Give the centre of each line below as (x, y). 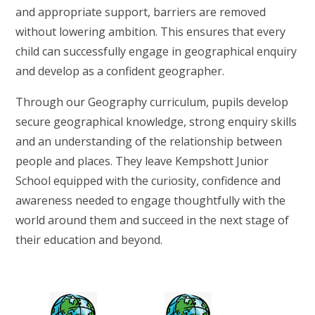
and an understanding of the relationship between (149, 141)
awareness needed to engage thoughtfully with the (151, 200)
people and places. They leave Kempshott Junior (142, 161)
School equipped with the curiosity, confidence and (148, 181)
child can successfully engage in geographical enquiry (156, 51)
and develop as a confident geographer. (120, 71)
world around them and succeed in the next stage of (153, 220)
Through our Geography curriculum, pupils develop (152, 102)
